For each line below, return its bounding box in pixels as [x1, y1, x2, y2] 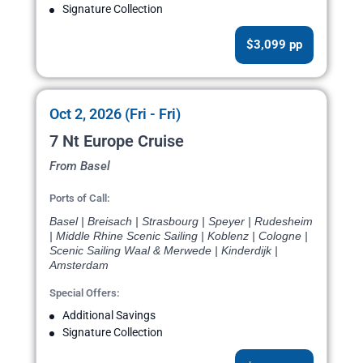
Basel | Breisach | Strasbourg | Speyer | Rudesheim [49, 215, 313, 228]
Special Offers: [49, 287, 120, 300]
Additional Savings [62, 309, 156, 322]
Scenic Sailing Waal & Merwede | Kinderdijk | [49, 244, 278, 258]
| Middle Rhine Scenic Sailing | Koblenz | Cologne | [49, 229, 308, 243]
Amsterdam [49, 258, 109, 272]
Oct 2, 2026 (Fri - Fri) [49, 105, 181, 123]
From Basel [49, 159, 110, 174]
